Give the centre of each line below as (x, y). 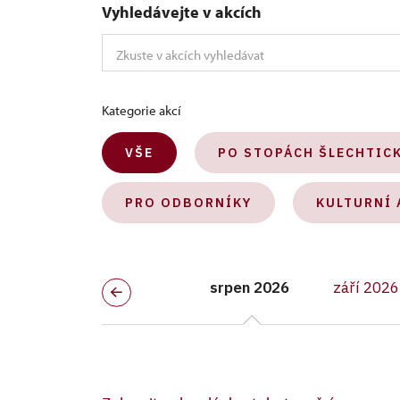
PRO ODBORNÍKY (188, 203)
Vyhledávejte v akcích (182, 12)
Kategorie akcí (142, 110)
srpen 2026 (249, 287)
